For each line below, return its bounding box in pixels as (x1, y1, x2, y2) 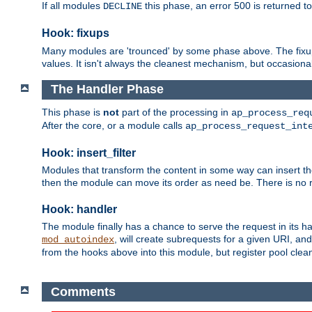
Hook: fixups (42, 27, 109, 40)
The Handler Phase (50, 82, 164, 97)
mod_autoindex (42, 234, 114, 246)
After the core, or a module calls (42, 119, 185, 131)
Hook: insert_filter (42, 146, 136, 159)
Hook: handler (42, 203, 117, 215)
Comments (50, 284, 116, 299)
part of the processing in (119, 106, 231, 118)
